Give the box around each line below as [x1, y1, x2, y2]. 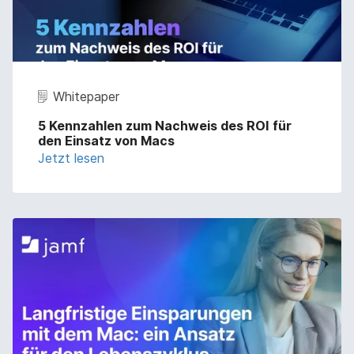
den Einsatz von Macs [38, 133, 175, 149]
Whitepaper [53, 88, 119, 105]
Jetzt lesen [38, 150, 104, 167]
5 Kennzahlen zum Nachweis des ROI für [38, 118, 292, 134]
